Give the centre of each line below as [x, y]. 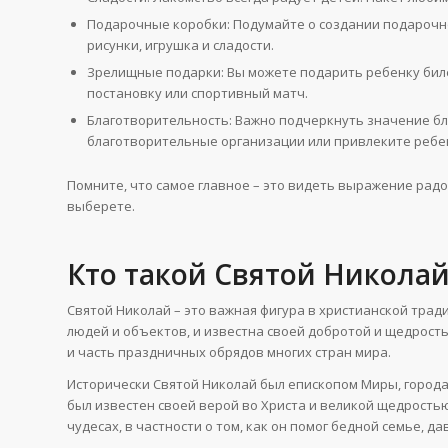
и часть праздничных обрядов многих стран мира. [229, 351]
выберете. [101, 205]
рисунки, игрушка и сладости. [180, 44]
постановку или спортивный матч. [197, 92]
